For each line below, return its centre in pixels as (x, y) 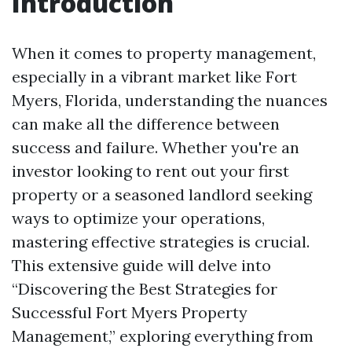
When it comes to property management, (164, 53)
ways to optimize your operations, (138, 218)
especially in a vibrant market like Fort (154, 77)
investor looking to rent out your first (150, 171)
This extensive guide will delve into (141, 265)
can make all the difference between (146, 124)
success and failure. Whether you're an (156, 147)
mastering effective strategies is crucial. (161, 242)
